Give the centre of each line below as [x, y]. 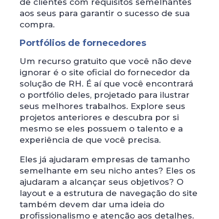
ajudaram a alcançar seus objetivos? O [101, 182]
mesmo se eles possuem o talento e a [101, 128]
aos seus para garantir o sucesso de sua [105, 13]
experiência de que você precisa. [90, 140]
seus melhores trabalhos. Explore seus [102, 106]
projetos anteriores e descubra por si [99, 117]
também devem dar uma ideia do [92, 204]
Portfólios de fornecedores [83, 43]
